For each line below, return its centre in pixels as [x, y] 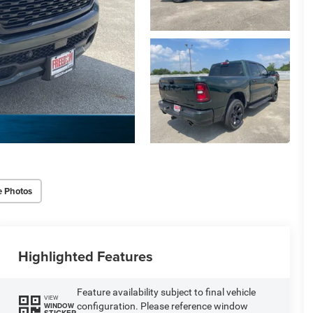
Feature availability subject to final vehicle [166, 292]
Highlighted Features [85, 256]
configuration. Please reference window [162, 306]
